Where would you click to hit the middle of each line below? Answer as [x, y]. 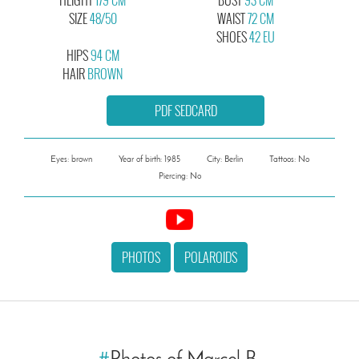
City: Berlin [224, 159]
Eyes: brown [71, 159]
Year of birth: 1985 [149, 159]
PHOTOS [141, 258]
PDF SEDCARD [186, 110]
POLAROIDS [211, 258]
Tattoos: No [289, 159]
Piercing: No [179, 176]
